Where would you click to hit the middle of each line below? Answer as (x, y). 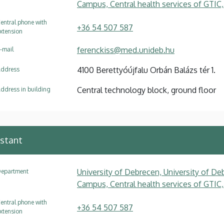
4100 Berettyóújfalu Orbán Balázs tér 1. (146, 70)
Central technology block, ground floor (146, 90)
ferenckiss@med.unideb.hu (126, 50)
